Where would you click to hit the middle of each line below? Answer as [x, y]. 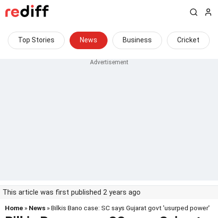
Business [137, 40]
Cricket [188, 40]
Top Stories [36, 40]
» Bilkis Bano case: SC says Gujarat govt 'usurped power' [127, 208]
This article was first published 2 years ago [72, 192]
